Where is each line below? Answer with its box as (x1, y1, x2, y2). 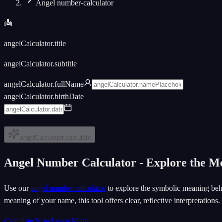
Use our (4, 183, 31, 192)
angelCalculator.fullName (4, 80, 84, 88)
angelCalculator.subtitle (4, 59, 77, 68)
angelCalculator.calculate (20, 134, 91, 141)
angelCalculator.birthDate (4, 92, 84, 101)
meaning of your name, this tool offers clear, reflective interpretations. (4, 196, 220, 205)
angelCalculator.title (4, 39, 66, 48)
